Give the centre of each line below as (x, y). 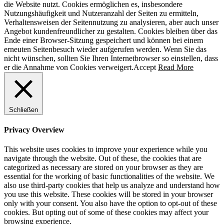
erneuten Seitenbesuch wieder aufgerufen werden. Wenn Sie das (105, 49)
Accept (145, 67)
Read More (176, 67)
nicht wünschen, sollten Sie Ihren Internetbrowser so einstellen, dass (111, 58)
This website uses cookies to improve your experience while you (106, 149)
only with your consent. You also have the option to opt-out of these (110, 203)
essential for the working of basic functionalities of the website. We (109, 176)
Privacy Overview (34, 130)
